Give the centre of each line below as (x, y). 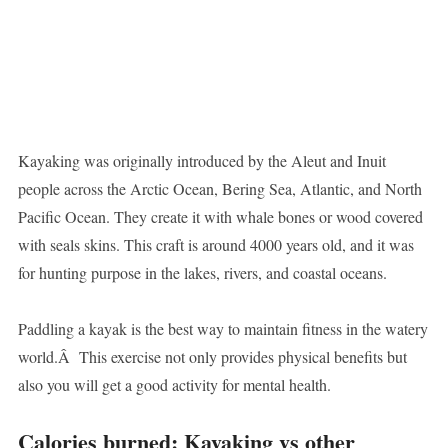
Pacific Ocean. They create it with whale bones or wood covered (220, 217)
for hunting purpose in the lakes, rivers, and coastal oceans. (202, 273)
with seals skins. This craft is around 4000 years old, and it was (215, 245)
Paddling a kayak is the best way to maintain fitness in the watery (222, 329)
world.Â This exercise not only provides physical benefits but (212, 357)
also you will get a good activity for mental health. (174, 385)
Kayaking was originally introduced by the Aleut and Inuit (201, 161)
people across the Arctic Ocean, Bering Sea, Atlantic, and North (219, 189)
